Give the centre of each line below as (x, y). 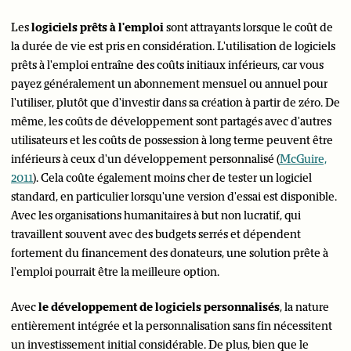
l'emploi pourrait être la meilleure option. (115, 272)
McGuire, (303, 159)
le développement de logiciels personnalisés (159, 307)
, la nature (304, 307)
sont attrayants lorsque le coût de (248, 27)
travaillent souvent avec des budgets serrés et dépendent (156, 234)
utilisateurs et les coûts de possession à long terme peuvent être (172, 140)
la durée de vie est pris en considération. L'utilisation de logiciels (173, 46)
